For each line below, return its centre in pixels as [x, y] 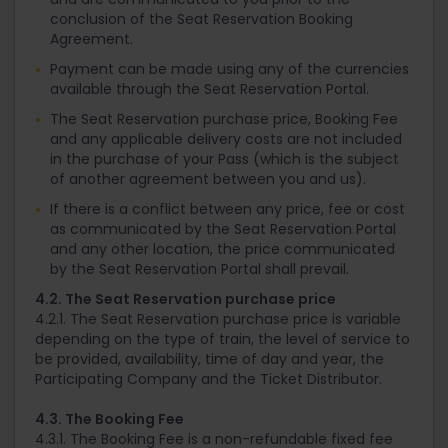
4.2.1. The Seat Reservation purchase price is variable [218, 319]
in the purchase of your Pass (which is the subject [224, 159]
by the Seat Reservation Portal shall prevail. [199, 269]
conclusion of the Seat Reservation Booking [201, 19]
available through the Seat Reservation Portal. [209, 89]
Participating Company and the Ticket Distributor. [208, 379]
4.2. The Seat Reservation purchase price [185, 299]
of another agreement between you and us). [208, 179]
